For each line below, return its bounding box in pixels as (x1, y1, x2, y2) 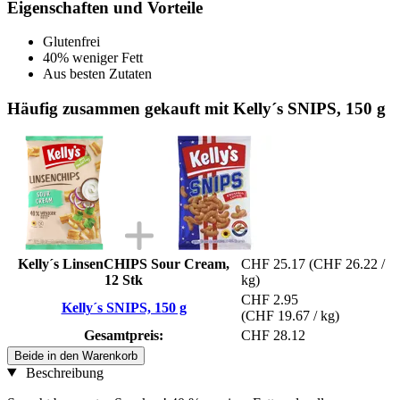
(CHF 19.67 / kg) (241, 307, 339, 323)
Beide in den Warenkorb (14, 348, 137, 362)
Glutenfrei (43, 34, 100, 50)
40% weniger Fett (43, 50, 143, 66)
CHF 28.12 (241, 327, 305, 343)
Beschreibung (21, 364, 104, 380)
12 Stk (104, 271, 143, 287)
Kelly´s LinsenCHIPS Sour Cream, (18, 255, 229, 271)
